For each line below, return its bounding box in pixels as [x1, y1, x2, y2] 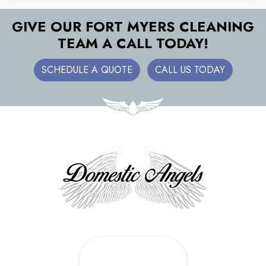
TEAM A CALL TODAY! [58, 33, 208, 54]
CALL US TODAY [154, 63, 225, 77]
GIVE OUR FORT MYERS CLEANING [12, 17, 254, 37]
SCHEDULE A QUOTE [41, 63, 132, 77]
